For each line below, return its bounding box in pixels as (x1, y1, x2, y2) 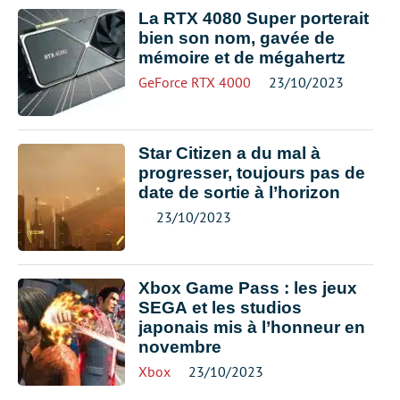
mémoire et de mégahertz (138, 48, 346, 67)
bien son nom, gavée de (138, 29, 335, 47)
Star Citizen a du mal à (138, 144, 321, 162)
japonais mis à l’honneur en (138, 318, 365, 337)
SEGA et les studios (138, 298, 302, 317)
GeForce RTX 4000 (138, 73, 251, 91)
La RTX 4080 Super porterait (138, 9, 369, 28)
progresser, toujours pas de (138, 163, 365, 182)
